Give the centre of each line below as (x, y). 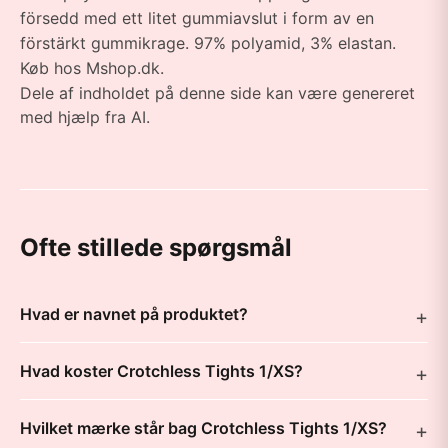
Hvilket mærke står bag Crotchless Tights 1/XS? (203, 428)
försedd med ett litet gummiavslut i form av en (197, 18)
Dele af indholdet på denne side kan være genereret (217, 93)
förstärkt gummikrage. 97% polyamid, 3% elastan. (208, 43)
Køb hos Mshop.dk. (92, 68)
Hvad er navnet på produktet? (134, 314)
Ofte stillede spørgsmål (156, 247)
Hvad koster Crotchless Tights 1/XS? (161, 371)
